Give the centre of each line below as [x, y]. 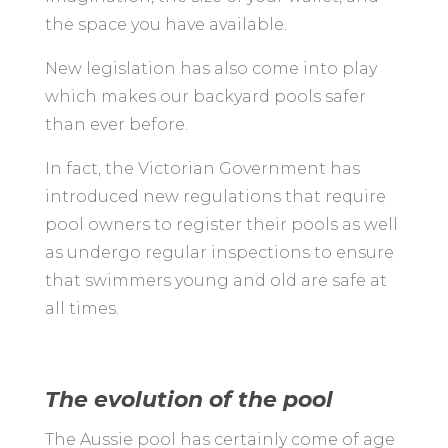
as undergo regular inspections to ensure [219, 253]
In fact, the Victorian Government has [202, 169]
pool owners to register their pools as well [221, 225]
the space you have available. [165, 25]
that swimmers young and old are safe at [215, 281]
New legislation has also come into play [210, 69]
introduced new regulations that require [215, 197]
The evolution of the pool [188, 400]
